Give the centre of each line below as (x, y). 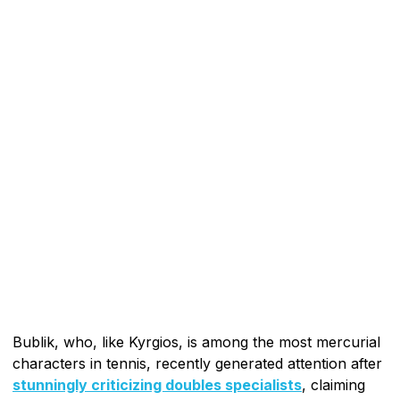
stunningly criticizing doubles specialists (157, 384)
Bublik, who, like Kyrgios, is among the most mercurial (196, 342)
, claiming (333, 384)
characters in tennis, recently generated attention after (197, 363)
